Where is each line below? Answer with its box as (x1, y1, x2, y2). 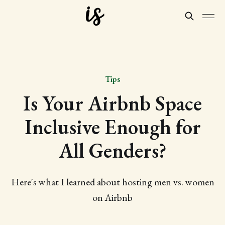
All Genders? (58, 137, 167, 164)
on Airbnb (92, 191, 133, 204)
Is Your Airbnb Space (23, 90, 202, 117)
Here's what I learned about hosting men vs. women (11, 175, 214, 188)
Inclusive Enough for (24, 114, 201, 140)
